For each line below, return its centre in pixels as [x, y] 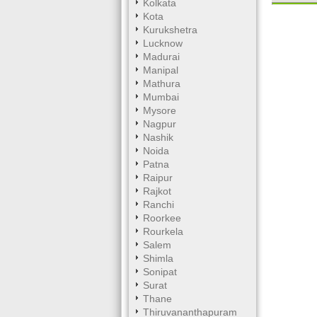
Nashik [158, 137]
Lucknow [163, 43]
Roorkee [162, 218]
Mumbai [161, 97]
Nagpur [160, 124]
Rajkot [157, 191]
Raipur [158, 178]
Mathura [162, 83]
